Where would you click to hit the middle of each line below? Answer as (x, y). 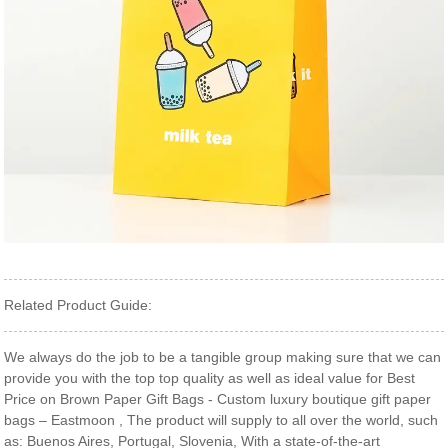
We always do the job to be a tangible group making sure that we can (223, 357)
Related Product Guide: (78, 305)
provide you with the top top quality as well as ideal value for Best (210, 378)
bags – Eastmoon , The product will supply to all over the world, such (221, 420)
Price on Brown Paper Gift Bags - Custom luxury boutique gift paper (218, 399)
